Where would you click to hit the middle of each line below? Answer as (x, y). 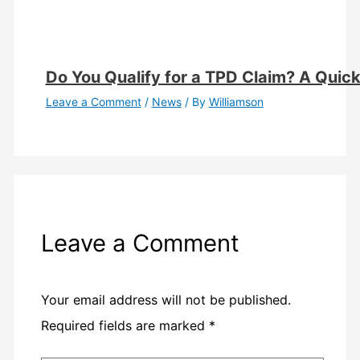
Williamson (236, 102)
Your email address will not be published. (166, 299)
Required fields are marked (125, 325)
